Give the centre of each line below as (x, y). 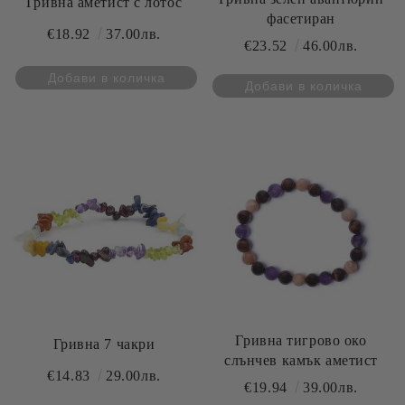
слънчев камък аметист (301, 360)
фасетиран (301, 19)
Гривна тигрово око (301, 340)
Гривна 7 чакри (104, 344)
